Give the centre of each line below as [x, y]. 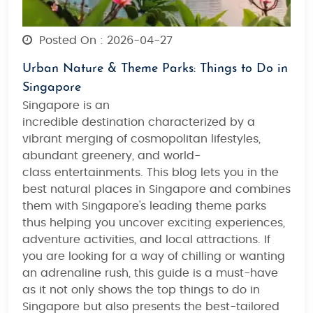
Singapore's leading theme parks [174, 206]
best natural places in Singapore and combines [156, 189]
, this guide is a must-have [203, 273]
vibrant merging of [77, 139]
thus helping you [71, 223]
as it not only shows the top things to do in [141, 290]
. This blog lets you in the [210, 172]
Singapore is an [66, 105]
